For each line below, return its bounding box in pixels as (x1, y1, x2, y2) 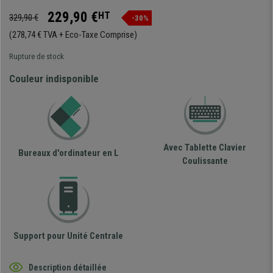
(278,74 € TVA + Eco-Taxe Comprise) (9, 29, 137, 41)
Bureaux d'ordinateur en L (18, 147, 119, 159)
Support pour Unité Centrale (13, 230, 123, 242)
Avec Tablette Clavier (163, 142, 246, 154)
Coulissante (182, 155, 228, 167)
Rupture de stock (9, 52, 64, 62)
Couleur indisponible (9, 73, 99, 85)
